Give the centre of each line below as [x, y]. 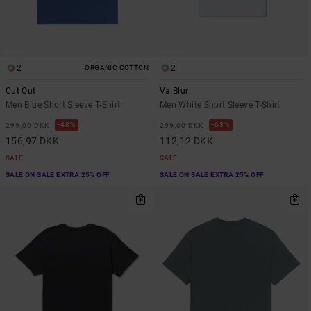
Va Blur [174, 91]
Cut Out [21, 91]
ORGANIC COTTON [117, 67]
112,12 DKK [187, 141]
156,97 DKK [33, 141]
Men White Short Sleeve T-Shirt [220, 104]
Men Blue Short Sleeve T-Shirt [63, 104]
